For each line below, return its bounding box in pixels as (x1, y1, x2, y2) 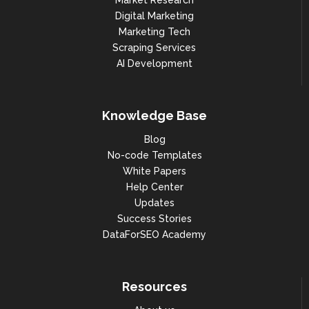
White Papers (123, 166, 186, 177)
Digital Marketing (114, 10, 194, 22)
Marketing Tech (118, 26, 190, 38)
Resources (121, 279, 187, 295)
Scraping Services (112, 42, 196, 54)
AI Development (116, 58, 192, 70)
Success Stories (117, 213, 192, 225)
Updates (134, 197, 175, 209)
